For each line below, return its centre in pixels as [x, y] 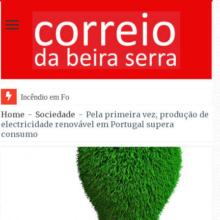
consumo [20, 134]
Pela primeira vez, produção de [148, 115]
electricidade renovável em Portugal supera [88, 124]
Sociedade [55, 115]
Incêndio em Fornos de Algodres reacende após [94, 97]
